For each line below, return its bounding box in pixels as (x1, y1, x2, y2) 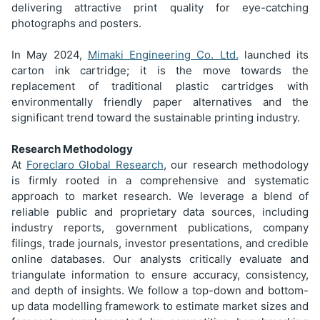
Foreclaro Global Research (26, 157, 164, 171)
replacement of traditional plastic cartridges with (11, 79, 309, 93)
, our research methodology (163, 157, 309, 171)
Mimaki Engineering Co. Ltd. (87, 47, 239, 61)
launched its (238, 47, 309, 61)
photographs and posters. (11, 16, 141, 30)
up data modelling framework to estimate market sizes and (11, 299, 309, 313)
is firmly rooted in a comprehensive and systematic (11, 173, 309, 187)
